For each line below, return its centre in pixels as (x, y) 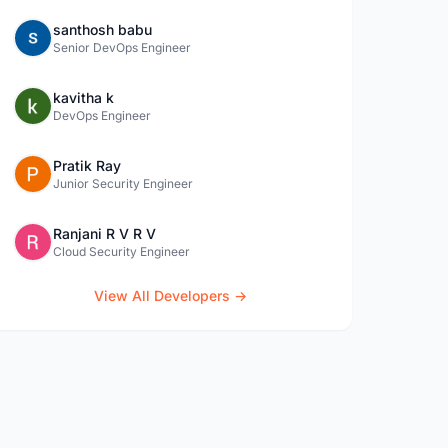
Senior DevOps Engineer (122, 47)
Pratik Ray (87, 165)
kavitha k (84, 97)
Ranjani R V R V (105, 233)
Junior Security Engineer (123, 183)
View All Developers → (171, 295)
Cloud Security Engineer (122, 251)
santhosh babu (103, 29)
